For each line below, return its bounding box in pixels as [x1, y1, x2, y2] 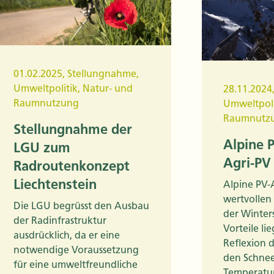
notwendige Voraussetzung [13, 243, 139, 256]
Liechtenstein [13, 176, 97, 193]
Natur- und [83, 82, 133, 94]
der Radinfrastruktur [13, 214, 106, 226]
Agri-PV [223, 155, 271, 172]
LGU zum [13, 139, 70, 156]
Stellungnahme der [13, 120, 132, 138]
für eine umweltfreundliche [13, 258, 138, 270]
